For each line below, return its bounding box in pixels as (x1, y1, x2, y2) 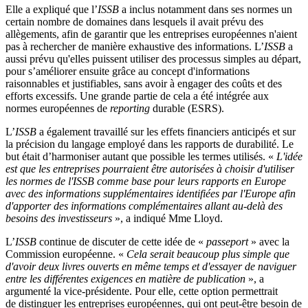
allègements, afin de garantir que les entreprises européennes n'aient (5, 28, 297, 40)
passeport (203, 236, 251, 247)
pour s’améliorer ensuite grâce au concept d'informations (5, 65, 250, 77)
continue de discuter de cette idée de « (36, 236, 203, 247)
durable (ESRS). (150, 102, 224, 114)
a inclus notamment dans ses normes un (119, 3, 292, 15)
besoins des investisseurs (5, 212, 115, 224)
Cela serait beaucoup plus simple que (124, 248, 289, 260)
